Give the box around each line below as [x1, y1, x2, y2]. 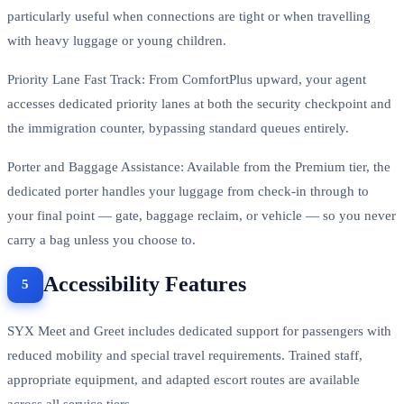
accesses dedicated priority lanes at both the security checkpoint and [7, 96, 391, 111]
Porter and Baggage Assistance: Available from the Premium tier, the [7, 159, 390, 174]
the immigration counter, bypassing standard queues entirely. [7, 120, 349, 135]
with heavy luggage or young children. [7, 32, 226, 48]
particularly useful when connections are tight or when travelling [7, 8, 371, 23]
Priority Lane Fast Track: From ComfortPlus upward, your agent [7, 71, 366, 87]
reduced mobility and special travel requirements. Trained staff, [7, 347, 363, 363]
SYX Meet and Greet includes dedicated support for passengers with [7, 323, 391, 338]
